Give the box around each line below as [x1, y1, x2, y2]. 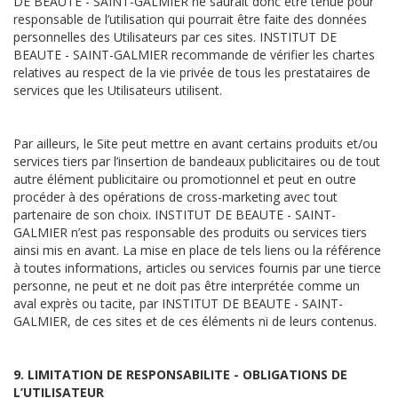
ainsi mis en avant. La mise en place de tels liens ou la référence [13, 242, 381, 259]
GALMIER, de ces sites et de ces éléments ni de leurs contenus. [13, 313, 377, 330]
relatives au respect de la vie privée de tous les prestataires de [13, 64, 370, 81]
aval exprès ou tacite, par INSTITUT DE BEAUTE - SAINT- [13, 295, 343, 312]
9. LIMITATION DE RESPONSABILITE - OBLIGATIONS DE [13, 366, 347, 383]
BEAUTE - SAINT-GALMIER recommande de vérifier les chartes [13, 46, 375, 63]
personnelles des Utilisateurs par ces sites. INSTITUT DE [13, 28, 337, 45]
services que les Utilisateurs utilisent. [13, 82, 222, 99]
